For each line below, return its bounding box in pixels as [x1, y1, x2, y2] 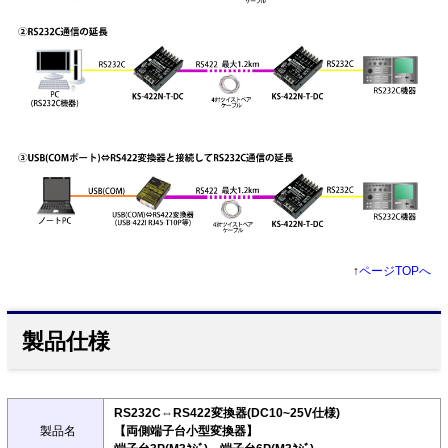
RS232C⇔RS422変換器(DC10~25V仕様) [113, 406, 340, 421]
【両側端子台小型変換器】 [113, 424, 258, 439]
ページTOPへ [359, 264, 432, 279]
